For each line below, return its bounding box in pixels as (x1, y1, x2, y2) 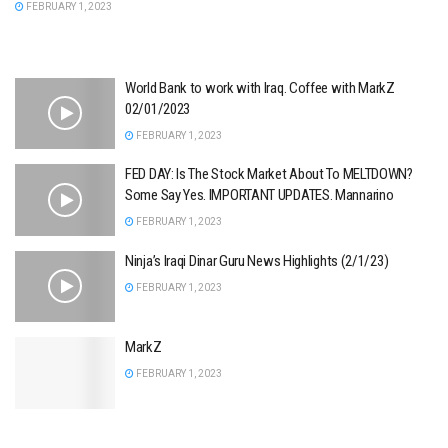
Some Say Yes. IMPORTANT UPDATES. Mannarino (125, 186, 394, 205)
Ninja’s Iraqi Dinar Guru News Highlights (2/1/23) (125, 251, 389, 270)
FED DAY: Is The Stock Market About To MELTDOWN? (125, 165, 413, 184)
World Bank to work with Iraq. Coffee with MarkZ (125, 78, 395, 97)
